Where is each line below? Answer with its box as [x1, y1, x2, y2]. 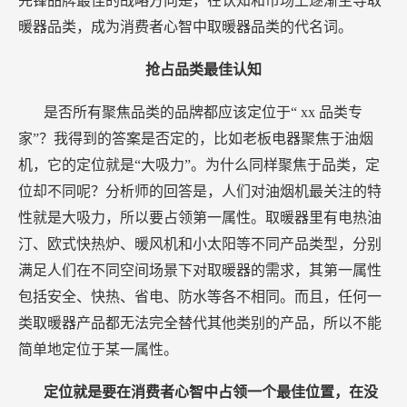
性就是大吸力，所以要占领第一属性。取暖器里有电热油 [18, 210, 382, 226]
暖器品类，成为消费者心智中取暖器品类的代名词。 [18, 19, 352, 35]
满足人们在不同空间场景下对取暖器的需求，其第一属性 [18, 263, 382, 279]
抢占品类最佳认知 [145, 62, 262, 78]
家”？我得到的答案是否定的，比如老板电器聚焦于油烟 [18, 131, 373, 147]
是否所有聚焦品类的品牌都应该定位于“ [44, 104, 301, 121]
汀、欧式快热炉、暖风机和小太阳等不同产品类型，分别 [18, 236, 382, 253]
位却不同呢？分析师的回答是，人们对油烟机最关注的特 [18, 184, 382, 200]
